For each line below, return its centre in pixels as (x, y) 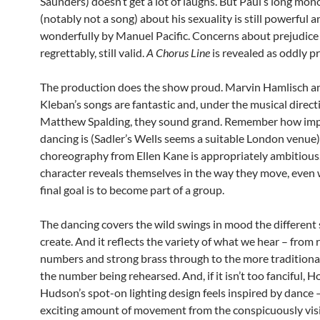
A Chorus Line (178, 53)
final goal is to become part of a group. (132, 190)
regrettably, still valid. (93, 53)
